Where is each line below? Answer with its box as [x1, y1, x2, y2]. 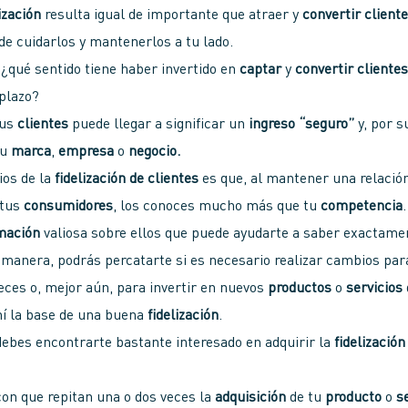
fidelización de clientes [51, 172, 199, 188]
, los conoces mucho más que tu [113, 199, 321, 215]
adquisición [215, 391, 287, 406]
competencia [321, 199, 403, 215]
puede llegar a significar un [68, 117, 250, 133]
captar [240, 63, 282, 78]
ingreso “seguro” [249, 117, 355, 133]
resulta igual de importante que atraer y [41, 8, 303, 24]
